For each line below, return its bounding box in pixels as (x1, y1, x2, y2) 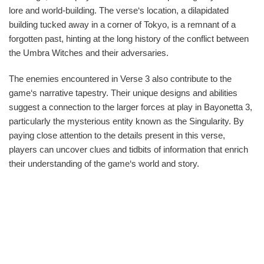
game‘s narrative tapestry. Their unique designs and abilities (9, 87, 237, 98)
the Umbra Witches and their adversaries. (9, 47, 169, 58)
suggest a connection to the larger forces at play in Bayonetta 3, (9, 101, 252, 112)
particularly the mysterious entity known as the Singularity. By (9, 115, 244, 126)
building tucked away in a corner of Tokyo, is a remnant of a (9, 19, 236, 29)
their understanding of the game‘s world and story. (9, 158, 199, 169)
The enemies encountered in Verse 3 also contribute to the (9, 73, 232, 84)
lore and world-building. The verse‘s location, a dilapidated (9, 5, 229, 15)
